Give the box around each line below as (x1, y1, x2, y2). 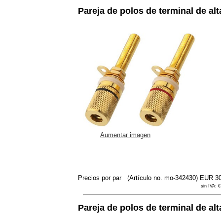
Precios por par (78, 174, 123, 182)
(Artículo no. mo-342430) (125, 174, 200, 182)
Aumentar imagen (100, 131, 150, 139)
